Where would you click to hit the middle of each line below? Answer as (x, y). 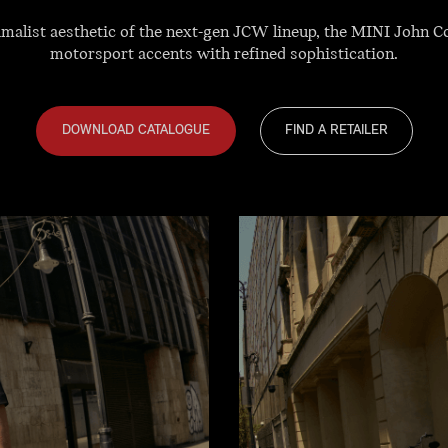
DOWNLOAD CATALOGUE (135, 130)
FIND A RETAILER (336, 130)
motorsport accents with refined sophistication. (224, 54)
